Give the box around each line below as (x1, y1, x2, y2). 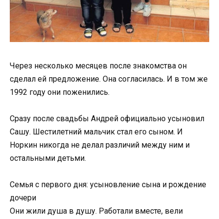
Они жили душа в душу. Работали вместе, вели (10, 206, 183, 216)
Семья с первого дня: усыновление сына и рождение (10, 180, 206, 190)
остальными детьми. (10, 153, 86, 163)
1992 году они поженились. (10, 87, 109, 97)
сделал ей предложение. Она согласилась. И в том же (10, 74, 208, 84)
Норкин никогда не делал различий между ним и (10, 140, 190, 150)
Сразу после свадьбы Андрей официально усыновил (10, 114, 204, 124)
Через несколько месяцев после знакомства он (10, 61, 187, 70)
